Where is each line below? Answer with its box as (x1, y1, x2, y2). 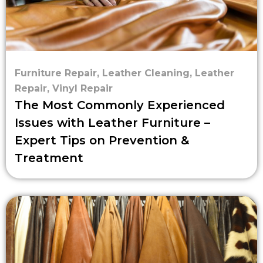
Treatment (15, 151, 83, 166)
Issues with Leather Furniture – (15, 116, 210, 130)
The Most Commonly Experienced (15, 98, 225, 113)
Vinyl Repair (52, 83, 113, 95)
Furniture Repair (15, 68, 97, 79)
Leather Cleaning (102, 68, 190, 79)
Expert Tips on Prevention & (15, 133, 189, 148)
